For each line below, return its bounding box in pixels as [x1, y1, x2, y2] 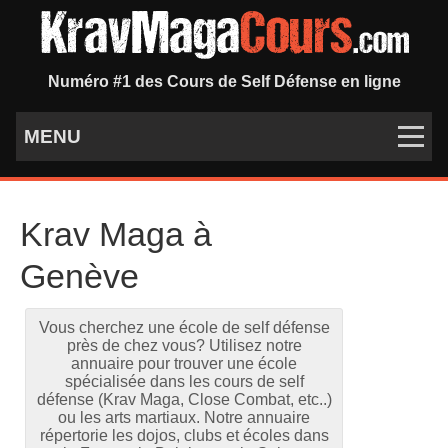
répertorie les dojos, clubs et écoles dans [39, 427, 329, 444]
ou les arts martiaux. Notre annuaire [58, 409, 311, 426]
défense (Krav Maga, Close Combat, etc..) [36, 391, 332, 408]
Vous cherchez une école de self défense [38, 319, 330, 336]
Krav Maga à [20, 215, 212, 253]
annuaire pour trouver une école [71, 355, 298, 372]
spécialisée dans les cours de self [64, 373, 304, 390]
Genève [20, 257, 139, 295]
